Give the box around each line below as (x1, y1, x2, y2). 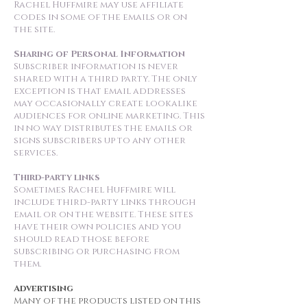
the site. (14, 23, 57, 36)
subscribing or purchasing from (14, 245, 180, 258)
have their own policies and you (14, 221, 181, 233)
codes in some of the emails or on (14, 11, 187, 23)
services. (14, 147, 58, 159)
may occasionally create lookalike (14, 97, 197, 110)
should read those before (14, 233, 149, 245)
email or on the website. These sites (14, 208, 193, 221)
